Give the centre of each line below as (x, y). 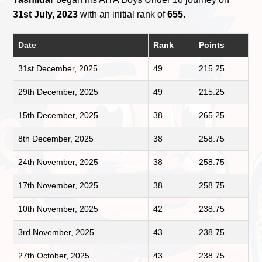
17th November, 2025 (58, 186)
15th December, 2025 (58, 116)
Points (212, 45)
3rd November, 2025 (56, 232)
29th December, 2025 (58, 92)
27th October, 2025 (54, 256)
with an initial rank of (123, 15)
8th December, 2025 (56, 139)
